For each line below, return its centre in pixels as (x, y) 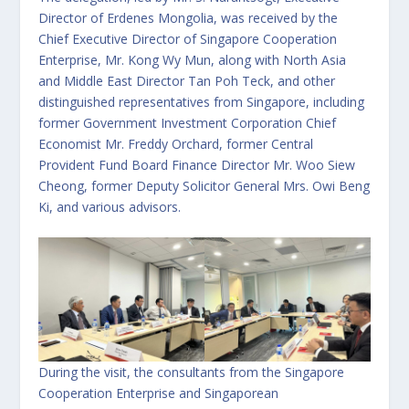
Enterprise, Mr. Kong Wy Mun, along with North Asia (193, 59)
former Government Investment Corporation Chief (188, 122)
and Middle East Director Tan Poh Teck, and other (187, 80)
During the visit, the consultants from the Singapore (192, 372)
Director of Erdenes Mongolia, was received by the (189, 17)
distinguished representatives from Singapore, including (202, 101)
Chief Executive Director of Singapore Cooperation (188, 38)
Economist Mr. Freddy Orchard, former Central (176, 143)
